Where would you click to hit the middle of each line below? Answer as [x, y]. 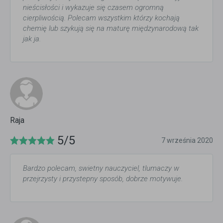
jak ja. [32, 39]
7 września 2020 [187, 140]
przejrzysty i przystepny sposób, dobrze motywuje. [103, 179]
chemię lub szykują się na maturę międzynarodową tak [111, 28]
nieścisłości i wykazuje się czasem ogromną [93, 7]
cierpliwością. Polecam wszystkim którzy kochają [101, 18]
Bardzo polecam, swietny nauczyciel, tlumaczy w [101, 168]
